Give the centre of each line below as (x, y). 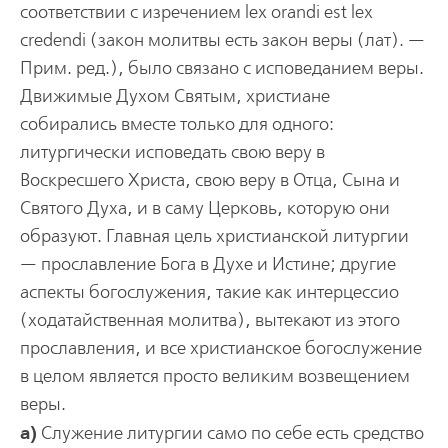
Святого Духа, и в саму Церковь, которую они (204, 208)
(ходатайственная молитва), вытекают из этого (209, 320)
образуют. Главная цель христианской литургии (214, 236)
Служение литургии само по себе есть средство (230, 433)
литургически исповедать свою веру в (172, 152)
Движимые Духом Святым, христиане (174, 96)
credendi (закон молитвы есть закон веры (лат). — (222, 40)
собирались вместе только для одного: (176, 124)
